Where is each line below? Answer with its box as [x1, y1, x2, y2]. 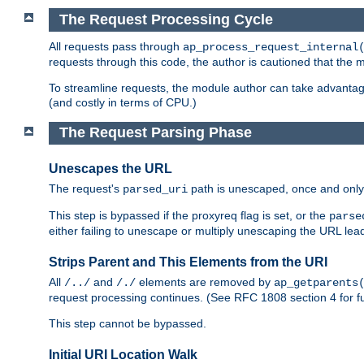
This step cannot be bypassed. [49, 317, 206, 331]
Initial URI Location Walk [49, 348, 197, 362]
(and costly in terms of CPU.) [49, 95, 197, 109]
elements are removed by [136, 275, 274, 289]
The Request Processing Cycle [58, 11, 273, 28]
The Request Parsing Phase [58, 124, 252, 141]
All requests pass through [49, 39, 183, 53]
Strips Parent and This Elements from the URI [49, 255, 327, 270]
